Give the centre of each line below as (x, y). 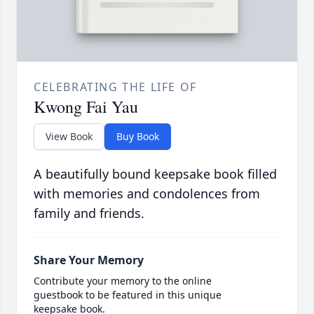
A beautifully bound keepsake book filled (155, 174)
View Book (69, 137)
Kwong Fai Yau (86, 107)
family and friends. (89, 213)
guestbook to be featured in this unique (128, 295)
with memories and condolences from (147, 194)
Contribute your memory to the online (123, 281)
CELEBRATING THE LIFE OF (115, 87)
